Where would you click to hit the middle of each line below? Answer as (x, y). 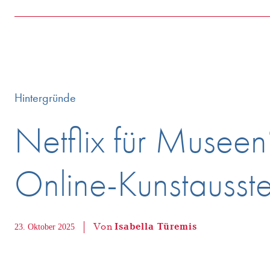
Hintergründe (45, 98)
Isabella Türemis (156, 227)
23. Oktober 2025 (45, 227)
